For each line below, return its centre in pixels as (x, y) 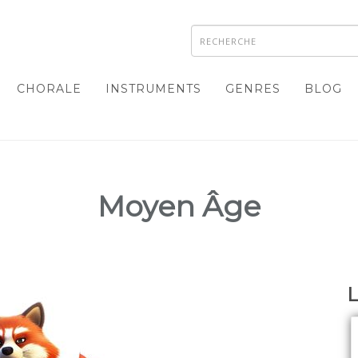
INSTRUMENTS (153, 89)
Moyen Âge (179, 206)
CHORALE (49, 89)
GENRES (253, 89)
